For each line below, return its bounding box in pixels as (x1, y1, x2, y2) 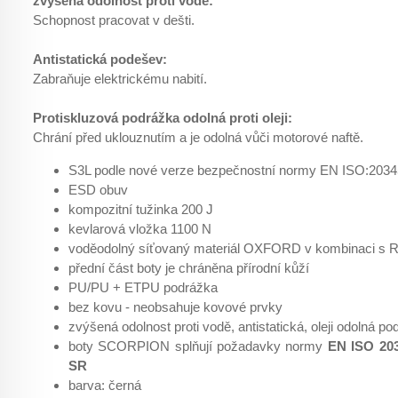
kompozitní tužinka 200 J (68, 202, 213, 217)
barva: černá (68, 378, 141, 393)
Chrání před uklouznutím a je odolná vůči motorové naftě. (33, 130, 363, 145)
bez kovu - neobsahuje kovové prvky (68, 299, 283, 314)
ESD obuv (68, 182, 128, 197)
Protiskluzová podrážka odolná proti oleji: (33, 110, 292, 125)
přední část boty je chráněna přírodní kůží (68, 260, 309, 275)
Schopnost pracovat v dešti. (33, 12, 195, 28)
